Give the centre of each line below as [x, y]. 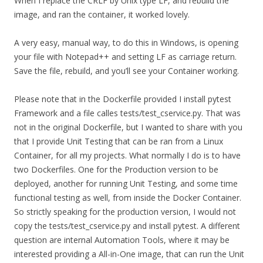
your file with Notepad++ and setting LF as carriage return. [125, 57]
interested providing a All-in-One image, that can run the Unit [129, 254]
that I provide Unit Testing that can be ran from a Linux [119, 141]
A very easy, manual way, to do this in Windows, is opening [126, 43]
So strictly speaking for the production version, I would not [125, 212]
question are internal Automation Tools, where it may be [122, 240]
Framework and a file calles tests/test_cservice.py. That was [127, 113]
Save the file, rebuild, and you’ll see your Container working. [127, 71]
